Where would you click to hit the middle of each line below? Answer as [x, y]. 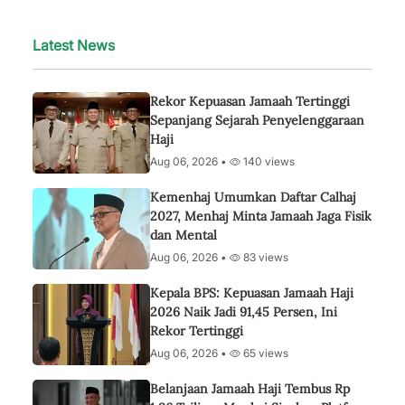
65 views [264, 353]
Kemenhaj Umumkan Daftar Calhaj [253, 197]
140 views [268, 161]
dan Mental [184, 235]
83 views [264, 257]
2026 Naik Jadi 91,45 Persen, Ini [244, 312]
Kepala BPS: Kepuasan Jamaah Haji [252, 293]
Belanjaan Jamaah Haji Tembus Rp [250, 389]
